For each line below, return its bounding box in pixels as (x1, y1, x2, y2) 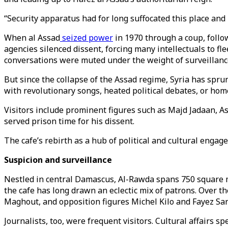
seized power (60, 32, 113, 43)
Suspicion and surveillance (4, 154, 112, 165)
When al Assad (4, 32, 60, 43)
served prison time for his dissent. (4, 116, 134, 127)
